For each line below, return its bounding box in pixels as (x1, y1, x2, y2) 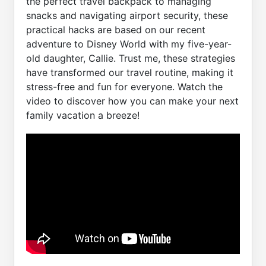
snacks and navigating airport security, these (26, 9, 228, 22)
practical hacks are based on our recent (26, 24, 205, 36)
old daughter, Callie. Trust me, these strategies (26, 52, 235, 65)
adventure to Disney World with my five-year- (26, 38, 232, 50)
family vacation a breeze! (26, 109, 140, 122)
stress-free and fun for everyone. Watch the (26, 81, 223, 93)
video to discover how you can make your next (26, 95, 239, 107)
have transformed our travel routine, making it (26, 66, 233, 79)
